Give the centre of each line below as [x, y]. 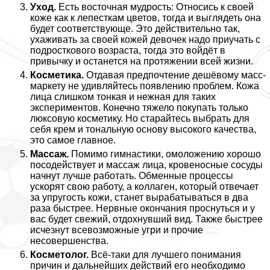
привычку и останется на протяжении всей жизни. [142, 61]
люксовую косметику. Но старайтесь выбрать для [140, 118]
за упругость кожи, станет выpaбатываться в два [139, 197]
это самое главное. [73, 140]
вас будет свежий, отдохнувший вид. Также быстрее [146, 219]
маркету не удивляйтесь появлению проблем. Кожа [145, 86]
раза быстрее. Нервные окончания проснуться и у [143, 208]
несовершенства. [69, 240]
